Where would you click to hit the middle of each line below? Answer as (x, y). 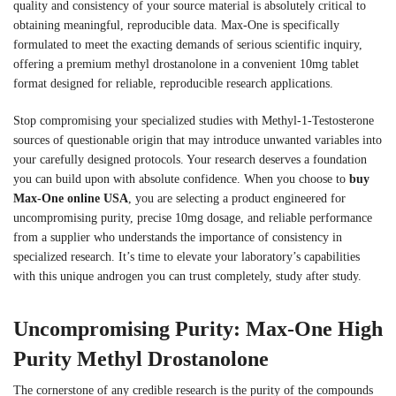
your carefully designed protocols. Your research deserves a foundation (190, 159)
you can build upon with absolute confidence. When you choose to (181, 179)
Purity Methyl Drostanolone (141, 358)
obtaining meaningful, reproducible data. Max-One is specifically (176, 26)
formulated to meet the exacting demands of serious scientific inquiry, (188, 45)
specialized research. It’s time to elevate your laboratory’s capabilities (187, 256)
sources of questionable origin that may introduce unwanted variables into (198, 140)
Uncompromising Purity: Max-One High (198, 328)
